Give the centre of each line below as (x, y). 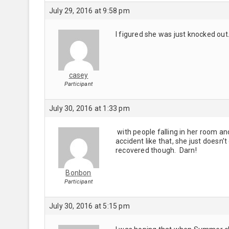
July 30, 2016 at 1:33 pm (89, 108)
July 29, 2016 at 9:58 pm (89, 10)
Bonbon (78, 173)
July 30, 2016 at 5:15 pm (89, 206)
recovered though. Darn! (156, 150)
